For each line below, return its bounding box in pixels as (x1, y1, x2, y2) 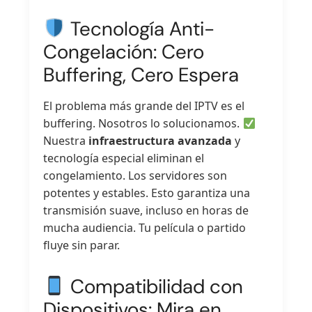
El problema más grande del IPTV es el (43, 98, 245, 114)
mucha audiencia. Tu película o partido (43, 220, 247, 236)
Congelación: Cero (43, 39, 205, 65)
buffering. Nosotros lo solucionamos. (43, 116, 243, 132)
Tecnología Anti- (65, 16, 215, 42)
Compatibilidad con (65, 274, 244, 300)
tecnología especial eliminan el (43, 150, 205, 166)
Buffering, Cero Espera (43, 62, 240, 88)
